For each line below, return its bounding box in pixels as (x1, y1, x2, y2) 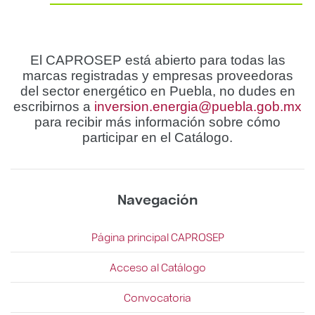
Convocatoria (124, 289, 191, 304)
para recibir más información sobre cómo (34, 114, 281, 129)
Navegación (117, 188, 198, 208)
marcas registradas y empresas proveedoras (22, 67, 293, 83)
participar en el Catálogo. (82, 129, 233, 145)
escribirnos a (13, 98, 94, 114)
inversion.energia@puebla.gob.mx (94, 98, 302, 114)
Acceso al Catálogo (109, 259, 206, 274)
